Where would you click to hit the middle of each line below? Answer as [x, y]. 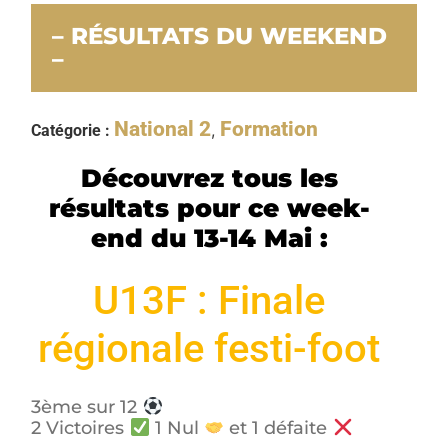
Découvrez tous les [209, 177]
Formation [269, 128]
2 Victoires [80, 428]
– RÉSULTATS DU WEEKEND [220, 35]
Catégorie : [73, 130]
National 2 [163, 128]
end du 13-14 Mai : [209, 237]
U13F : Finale [209, 300]
